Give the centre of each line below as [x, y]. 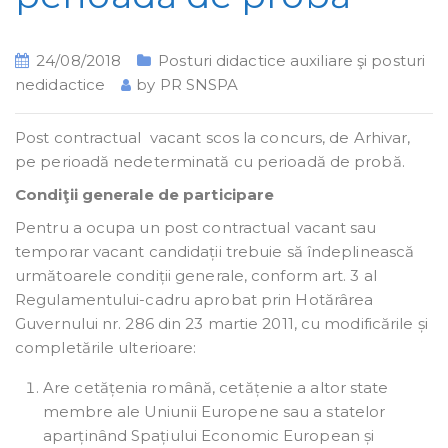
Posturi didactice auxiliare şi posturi [292, 60]
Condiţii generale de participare [145, 195]
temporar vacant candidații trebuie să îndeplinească [215, 252]
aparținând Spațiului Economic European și [209, 436]
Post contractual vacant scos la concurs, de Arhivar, [215, 138]
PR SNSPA [199, 84]
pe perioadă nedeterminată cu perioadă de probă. [210, 162]
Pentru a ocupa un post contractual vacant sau [196, 228]
